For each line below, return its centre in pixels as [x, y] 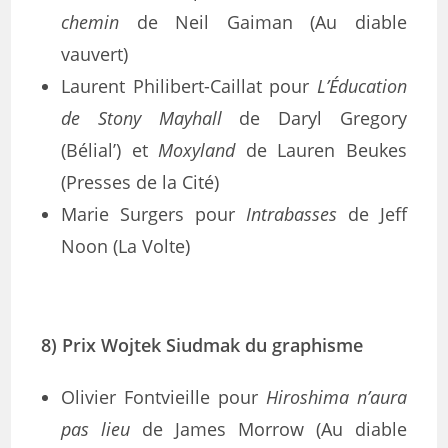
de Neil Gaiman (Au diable [263, 22]
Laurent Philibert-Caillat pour [189, 86]
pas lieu [96, 429]
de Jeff [371, 214]
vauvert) [95, 54]
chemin [90, 22]
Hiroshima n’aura [336, 397]
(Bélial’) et [110, 150]
